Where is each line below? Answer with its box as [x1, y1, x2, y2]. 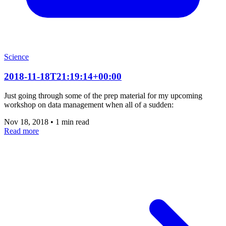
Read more [4, 127, 39, 136]
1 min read [55, 118, 89, 127]
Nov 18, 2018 [4, 118, 50, 127]
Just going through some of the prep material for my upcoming [4, 91, 202, 100]
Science [4, 52, 29, 61]
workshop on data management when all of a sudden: [4, 100, 174, 109]
